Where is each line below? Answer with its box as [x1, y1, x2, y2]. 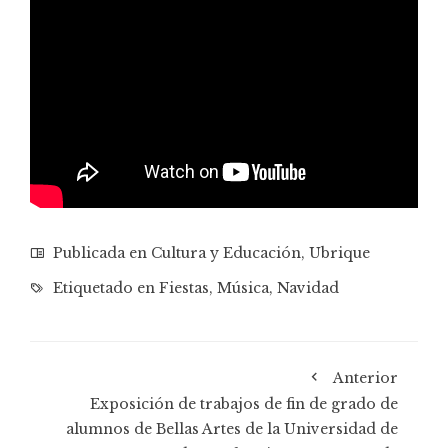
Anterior [333, 368, 398, 387]
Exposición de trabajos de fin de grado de [90, 394, 398, 413]
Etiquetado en [49, 278, 159, 297]
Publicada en [49, 243, 151, 262]
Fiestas [159, 278, 209, 297]
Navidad [277, 278, 339, 297]
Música [217, 278, 269, 297]
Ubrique [309, 243, 370, 262]
